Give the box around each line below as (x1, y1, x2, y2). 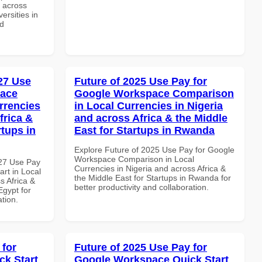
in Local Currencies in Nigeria (74, 99, 223, 112)
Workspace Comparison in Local (74, 154, 194, 164)
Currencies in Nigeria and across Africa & (74, 163, 226, 173)
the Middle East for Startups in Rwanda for (74, 173, 231, 182)
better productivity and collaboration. (74, 182, 209, 192)
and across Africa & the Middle (74, 112, 227, 124)
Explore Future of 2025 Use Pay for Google (74, 144, 235, 154)
